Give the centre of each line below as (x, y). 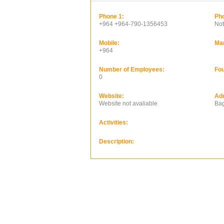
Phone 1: (111, 16)
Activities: (113, 122)
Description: (116, 141)
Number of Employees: (132, 69)
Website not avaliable (128, 103)
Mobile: (109, 43)
